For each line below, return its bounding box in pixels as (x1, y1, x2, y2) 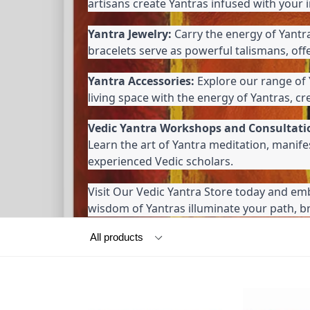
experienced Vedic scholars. (88, 154, 233, 170)
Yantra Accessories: (88, 73, 194, 89)
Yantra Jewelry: (88, 26, 172, 42)
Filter (88, 225, 110, 237)
